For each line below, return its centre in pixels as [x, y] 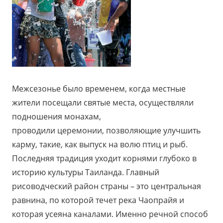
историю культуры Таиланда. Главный [86, 172]
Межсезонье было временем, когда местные [99, 89]
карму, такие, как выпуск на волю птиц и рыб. [100, 145]
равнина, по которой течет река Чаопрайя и [98, 200]
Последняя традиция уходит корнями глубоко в [104, 159]
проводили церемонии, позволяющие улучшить [106, 131]
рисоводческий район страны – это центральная [107, 186]
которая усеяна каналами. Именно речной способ [110, 214]
